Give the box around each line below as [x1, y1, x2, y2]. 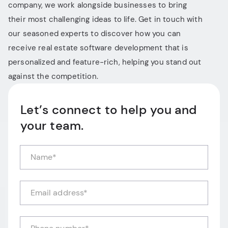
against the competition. [8, 71, 98, 81]
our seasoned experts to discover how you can [8, 28, 181, 39]
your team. [20, 118, 84, 133]
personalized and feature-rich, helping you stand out [8, 57, 202, 67]
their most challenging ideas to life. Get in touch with [8, 14, 203, 24]
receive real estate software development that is [8, 43, 188, 53]
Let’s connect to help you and [20, 102, 197, 118]
